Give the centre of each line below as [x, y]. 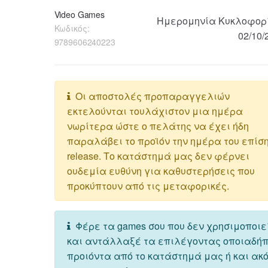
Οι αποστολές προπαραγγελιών [150, 96]
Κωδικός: [72, 28]
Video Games [79, 14]
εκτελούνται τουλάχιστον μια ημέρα [155, 111]
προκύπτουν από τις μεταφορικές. [148, 185]
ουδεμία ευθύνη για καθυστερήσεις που [161, 170]
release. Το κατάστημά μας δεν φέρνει [158, 156]
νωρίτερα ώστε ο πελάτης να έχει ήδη [158, 126]
